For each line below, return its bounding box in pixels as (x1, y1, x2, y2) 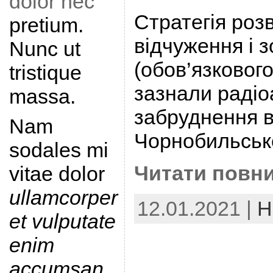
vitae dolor (9, 162, 105, 185)
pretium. (9, 13, 83, 37)
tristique (9, 61, 82, 84)
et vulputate (9, 210, 116, 233)
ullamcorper (9, 186, 118, 209)
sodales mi (9, 138, 108, 161)
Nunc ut (9, 37, 80, 60)
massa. (9, 85, 76, 108)
